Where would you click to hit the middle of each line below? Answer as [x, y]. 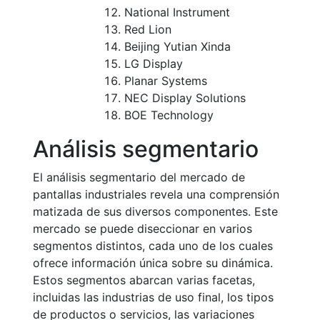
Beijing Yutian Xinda [177, 46]
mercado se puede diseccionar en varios [142, 229]
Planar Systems [166, 81]
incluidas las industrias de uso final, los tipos [153, 297]
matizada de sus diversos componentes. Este [155, 211]
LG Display [154, 64]
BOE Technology [169, 115]
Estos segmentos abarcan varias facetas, [144, 280]
